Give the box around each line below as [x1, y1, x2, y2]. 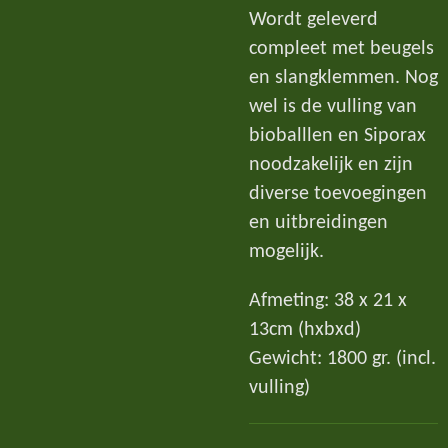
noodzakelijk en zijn [249, 155, 413, 176]
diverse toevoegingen [249, 184, 427, 205]
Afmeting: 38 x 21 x [249, 290, 407, 311]
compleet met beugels [249, 39, 434, 60]
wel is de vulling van [249, 97, 417, 118]
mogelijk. [249, 242, 324, 263]
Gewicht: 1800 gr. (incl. [249, 348, 436, 369]
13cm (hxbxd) [249, 319, 361, 340]
